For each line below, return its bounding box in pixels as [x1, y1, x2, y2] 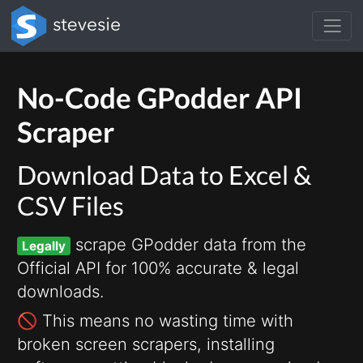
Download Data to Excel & [17, 159, 312, 190]
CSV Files [17, 190, 124, 221]
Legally [22, 238, 66, 254]
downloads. [17, 281, 104, 301]
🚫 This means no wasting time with [17, 310, 293, 331]
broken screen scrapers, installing [17, 334, 275, 354]
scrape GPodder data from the [70, 234, 307, 254]
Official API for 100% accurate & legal [17, 258, 299, 278]
